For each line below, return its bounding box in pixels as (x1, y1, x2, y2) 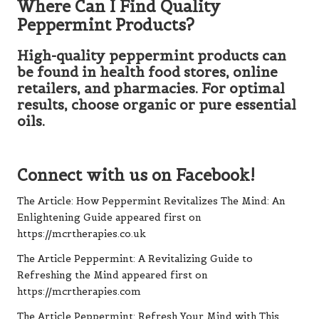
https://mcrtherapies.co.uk (17, 227, 146, 240)
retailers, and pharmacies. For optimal (17, 79, 285, 97)
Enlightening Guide (17, 211, 113, 224)
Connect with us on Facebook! (17, 164, 255, 185)
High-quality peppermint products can (17, 46, 286, 64)
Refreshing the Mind (17, 268, 119, 281)
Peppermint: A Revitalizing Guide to (74, 252, 253, 265)
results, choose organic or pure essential (17, 95, 296, 113)
